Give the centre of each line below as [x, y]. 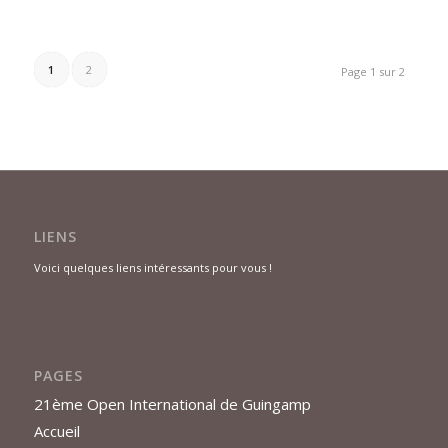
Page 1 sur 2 [373, 72]
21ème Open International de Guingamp [172, 403]
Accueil [56, 430]
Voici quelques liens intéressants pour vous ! [152, 267]
